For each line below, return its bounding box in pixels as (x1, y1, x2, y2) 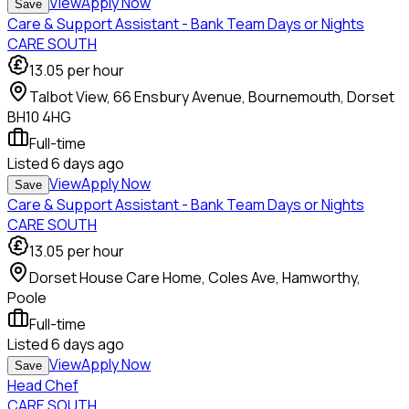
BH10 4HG (7, 107, 71, 128)
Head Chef (7, 375, 79, 396)
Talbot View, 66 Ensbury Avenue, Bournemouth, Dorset (29, 87, 394, 108)
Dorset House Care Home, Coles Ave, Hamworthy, (29, 267, 361, 288)
